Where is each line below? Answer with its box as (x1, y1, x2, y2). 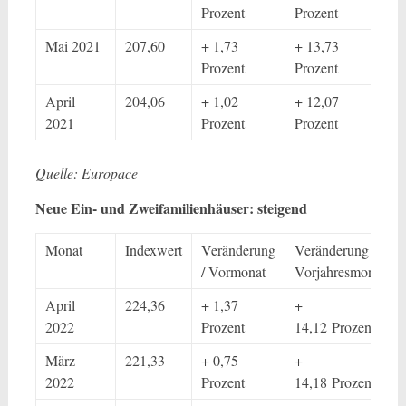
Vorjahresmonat (294, 262, 385, 281)
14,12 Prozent (294, 317, 375, 336)
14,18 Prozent (294, 372, 375, 391)
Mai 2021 (44, 36, 101, 55)
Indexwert (124, 240, 182, 259)
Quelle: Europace (34, 163, 138, 182)
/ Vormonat (200, 262, 266, 281)
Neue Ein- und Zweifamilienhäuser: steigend (34, 198, 307, 218)
